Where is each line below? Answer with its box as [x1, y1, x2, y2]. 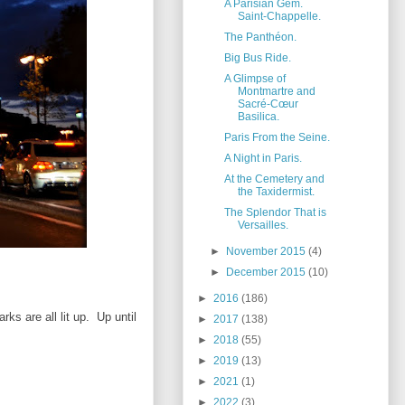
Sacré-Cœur [237, 98, 298, 111]
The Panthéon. [223, 31, 297, 44]
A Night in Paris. [223, 152, 302, 165]
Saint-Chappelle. [237, 10, 321, 24]
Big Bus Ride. [223, 52, 291, 65]
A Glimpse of [223, 72, 286, 86]
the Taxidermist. [237, 185, 315, 199]
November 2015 [226, 245, 309, 259]
